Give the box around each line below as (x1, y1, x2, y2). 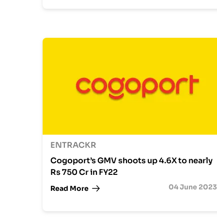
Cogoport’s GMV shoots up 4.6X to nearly (50, 155, 213, 166)
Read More (50, 184, 89, 193)
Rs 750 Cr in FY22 (50, 167, 118, 177)
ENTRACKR (50, 140, 96, 150)
